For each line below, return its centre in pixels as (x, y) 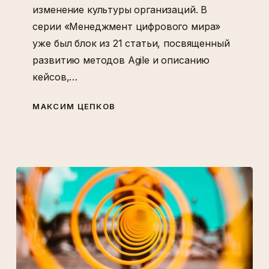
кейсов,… (55, 77)
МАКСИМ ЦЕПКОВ (74, 107)
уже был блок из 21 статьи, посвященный (131, 44)
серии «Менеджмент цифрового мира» (127, 27)
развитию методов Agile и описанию (121, 60)
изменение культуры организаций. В (120, 10)
